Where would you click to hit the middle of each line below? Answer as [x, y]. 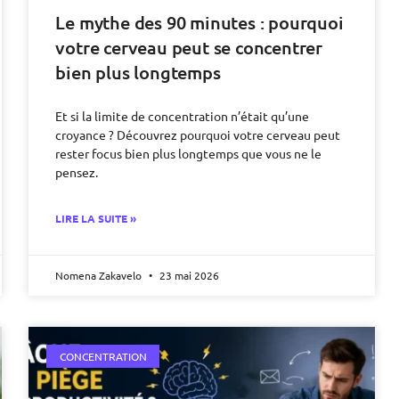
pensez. [77, 171]
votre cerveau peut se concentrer [189, 47]
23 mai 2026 [188, 275]
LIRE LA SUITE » [96, 218]
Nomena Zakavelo [100, 275]
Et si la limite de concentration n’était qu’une [183, 115]
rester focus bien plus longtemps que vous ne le [189, 153]
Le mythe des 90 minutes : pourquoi [199, 22]
